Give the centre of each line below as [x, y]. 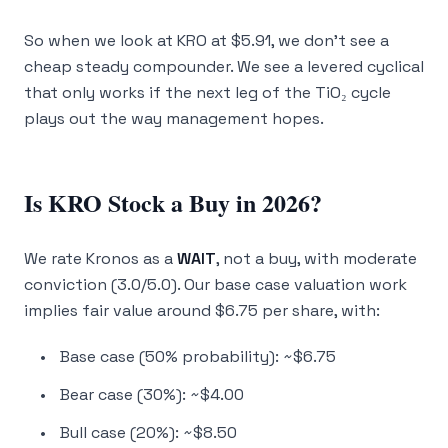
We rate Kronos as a [100, 258]
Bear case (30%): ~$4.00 [152, 394]
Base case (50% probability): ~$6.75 [198, 356]
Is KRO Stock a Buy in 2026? [173, 202]
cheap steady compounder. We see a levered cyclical [224, 66]
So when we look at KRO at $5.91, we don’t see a [206, 40]
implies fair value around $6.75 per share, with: [202, 310]
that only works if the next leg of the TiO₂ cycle [207, 92]
